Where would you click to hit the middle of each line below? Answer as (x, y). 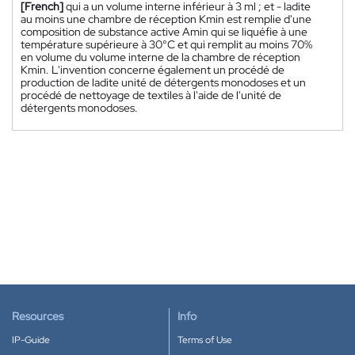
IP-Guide (31, 340)
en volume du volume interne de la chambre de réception (160, 57)
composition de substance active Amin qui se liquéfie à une (164, 31)
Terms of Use (205, 340)
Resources (38, 316)
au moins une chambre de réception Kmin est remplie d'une (166, 19)
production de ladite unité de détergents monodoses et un (163, 82)
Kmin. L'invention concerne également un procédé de (153, 69)
